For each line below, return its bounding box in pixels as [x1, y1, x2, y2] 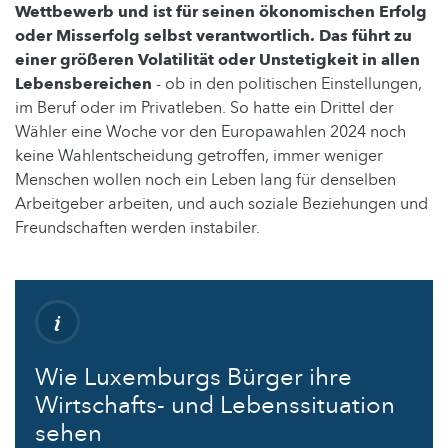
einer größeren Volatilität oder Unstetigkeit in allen [15, 48, 420, 71]
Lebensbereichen [15, 72, 152, 95]
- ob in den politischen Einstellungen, [152, 72, 422, 95]
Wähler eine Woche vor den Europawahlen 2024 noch [15, 120, 406, 143]
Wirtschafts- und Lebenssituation [35, 388, 395, 422]
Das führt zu [319, 24, 412, 47]
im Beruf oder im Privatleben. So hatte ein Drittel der [15, 96, 394, 119]
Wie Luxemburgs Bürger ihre [35, 360, 352, 394]
